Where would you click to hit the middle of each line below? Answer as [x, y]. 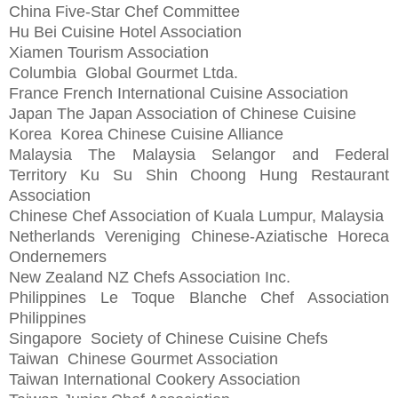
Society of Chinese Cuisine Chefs [209, 338]
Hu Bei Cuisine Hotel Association [127, 32]
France [34, 93]
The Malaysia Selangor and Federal [239, 154]
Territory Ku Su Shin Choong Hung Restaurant [199, 175]
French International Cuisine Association [206, 93]
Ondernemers [62, 256]
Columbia [45, 72]
